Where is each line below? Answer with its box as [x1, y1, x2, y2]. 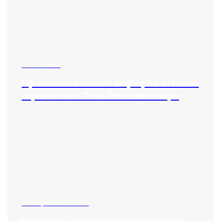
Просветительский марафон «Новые [22, 78, 199, 88]
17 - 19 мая [22, 60, 61, 70]
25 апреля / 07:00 [22, 198, 89, 208]
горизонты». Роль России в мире [22, 91, 179, 101]
